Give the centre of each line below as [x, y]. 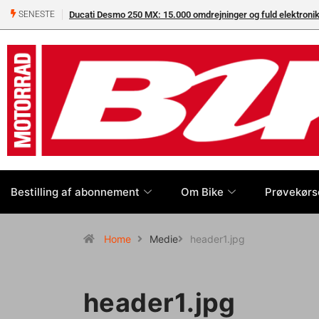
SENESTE [36, 15]
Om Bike [202, 192]
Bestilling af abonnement [75, 192]
